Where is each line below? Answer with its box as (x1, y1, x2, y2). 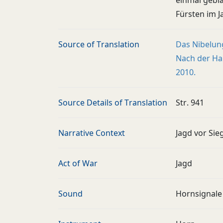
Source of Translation (58, 39, 139, 50)
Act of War (58, 158, 98, 169)
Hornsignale (176, 188, 222, 199)
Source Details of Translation (58, 97, 167, 108)
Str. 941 (176, 97, 204, 108)
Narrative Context (58, 127, 125, 138)
